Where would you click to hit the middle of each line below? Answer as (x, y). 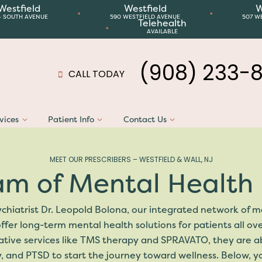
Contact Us (145, 119)
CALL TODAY (96, 75)
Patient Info (71, 119)
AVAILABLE (162, 31)
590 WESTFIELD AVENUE (145, 17)
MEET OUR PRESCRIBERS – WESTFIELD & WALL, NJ (131, 160)
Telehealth (162, 23)
